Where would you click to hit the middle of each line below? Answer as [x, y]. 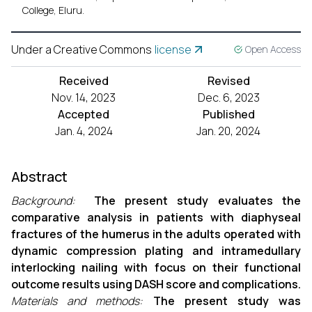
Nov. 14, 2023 [84, 97]
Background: [48, 201]
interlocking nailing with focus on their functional [156, 267]
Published [228, 114]
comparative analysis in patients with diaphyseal [156, 217]
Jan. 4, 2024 [84, 131]
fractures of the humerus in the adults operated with [156, 234]
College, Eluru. [53, 10]
